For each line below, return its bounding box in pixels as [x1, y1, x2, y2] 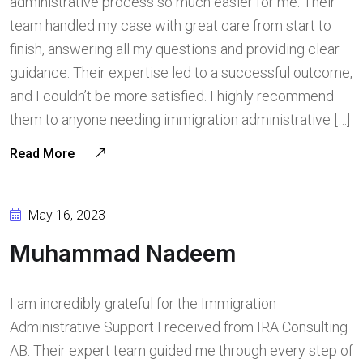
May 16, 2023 [25, 207, 105, 223]
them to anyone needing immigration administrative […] [10, 111, 350, 128]
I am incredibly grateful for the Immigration [10, 295, 276, 312]
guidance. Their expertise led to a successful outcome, [10, 64, 352, 81]
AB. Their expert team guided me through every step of [10, 342, 353, 359]
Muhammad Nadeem [10, 240, 237, 267]
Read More [10, 146, 78, 161]
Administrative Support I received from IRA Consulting [10, 318, 348, 335]
